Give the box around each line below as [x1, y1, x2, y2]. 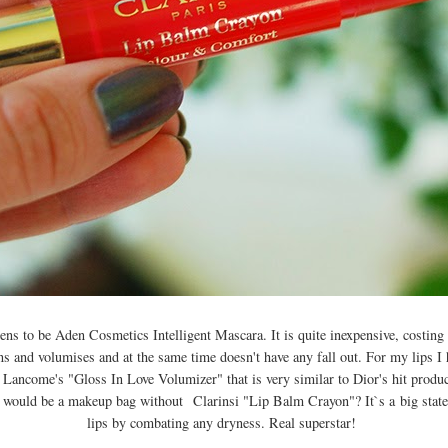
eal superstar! [279, 412, 361, 432]
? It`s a [354, 390, 400, 410]
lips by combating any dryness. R [87, 412, 279, 432]
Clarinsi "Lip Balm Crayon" [192, 390, 355, 410]
